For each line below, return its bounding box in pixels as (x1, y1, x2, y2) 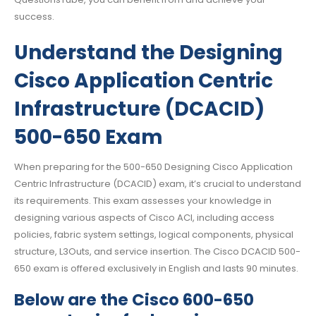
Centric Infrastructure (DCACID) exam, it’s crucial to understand (14, 176, 301, 190)
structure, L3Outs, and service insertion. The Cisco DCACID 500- (14, 244, 300, 258)
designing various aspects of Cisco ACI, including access (14, 210, 274, 224)
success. (14, 10, 54, 23)
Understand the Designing (14, 38, 283, 66)
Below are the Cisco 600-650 (14, 288, 254, 312)
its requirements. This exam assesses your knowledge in (14, 193, 272, 207)
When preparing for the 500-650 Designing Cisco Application (14, 159, 293, 174)
